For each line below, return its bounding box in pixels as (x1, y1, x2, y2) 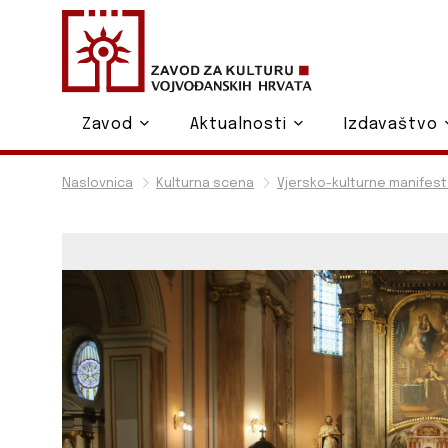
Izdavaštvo (343, 116, 443, 133)
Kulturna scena (156, 177, 254, 190)
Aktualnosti (189, 116, 292, 133)
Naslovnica (62, 177, 133, 190)
